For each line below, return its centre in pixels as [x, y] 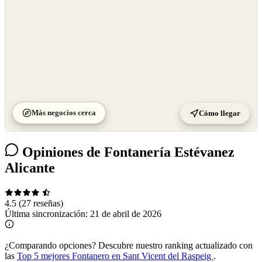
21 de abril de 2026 [126, 214]
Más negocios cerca [64, 112]
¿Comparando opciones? [50, 246]
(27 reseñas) [41, 204]
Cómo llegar [220, 113]
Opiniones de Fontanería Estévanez [127, 152]
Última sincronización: [47, 214]
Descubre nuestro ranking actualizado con [174, 246]
